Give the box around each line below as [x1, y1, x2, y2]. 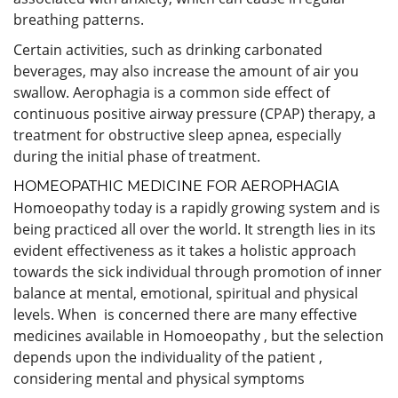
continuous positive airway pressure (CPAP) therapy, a [13, 103, 376, 123]
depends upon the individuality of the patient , [13, 346, 322, 367]
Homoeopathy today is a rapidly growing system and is [13, 197, 380, 218]
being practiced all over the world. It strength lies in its [13, 219, 376, 239]
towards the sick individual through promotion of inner [13, 261, 382, 282]
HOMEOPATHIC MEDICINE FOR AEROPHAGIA [13, 177, 338, 195]
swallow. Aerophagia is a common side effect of [13, 82, 330, 102]
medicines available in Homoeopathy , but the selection [13, 325, 384, 346]
